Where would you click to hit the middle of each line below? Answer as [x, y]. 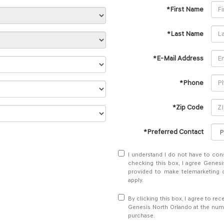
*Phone [191, 83]
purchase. [141, 215]
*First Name [185, 9]
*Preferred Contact [173, 132]
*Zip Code [188, 107]
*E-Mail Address [178, 58]
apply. [136, 180]
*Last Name [185, 34]
